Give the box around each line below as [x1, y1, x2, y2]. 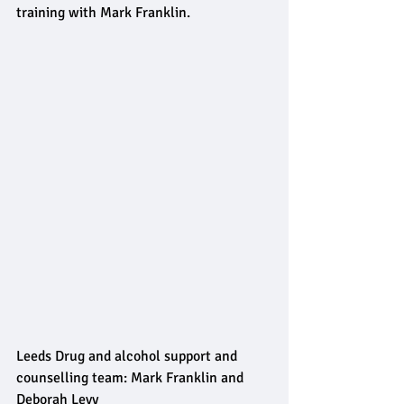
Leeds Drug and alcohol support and [16, 347, 241, 366]
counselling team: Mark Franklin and [16, 369, 247, 388]
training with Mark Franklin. [16, 4, 190, 22]
